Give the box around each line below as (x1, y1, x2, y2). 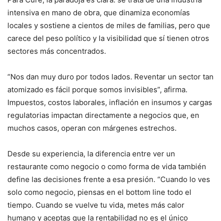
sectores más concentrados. (7, 46, 106, 56)
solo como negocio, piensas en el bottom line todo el (7, 187, 191, 197)
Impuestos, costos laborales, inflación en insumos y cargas (7, 97, 212, 107)
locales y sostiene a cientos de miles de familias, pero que (7, 20, 210, 30)
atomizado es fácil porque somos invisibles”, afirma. (7, 84, 187, 94)
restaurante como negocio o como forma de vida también (7, 161, 206, 171)
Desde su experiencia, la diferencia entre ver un (7, 148, 175, 158)
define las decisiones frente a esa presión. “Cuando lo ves (7, 174, 210, 184)
